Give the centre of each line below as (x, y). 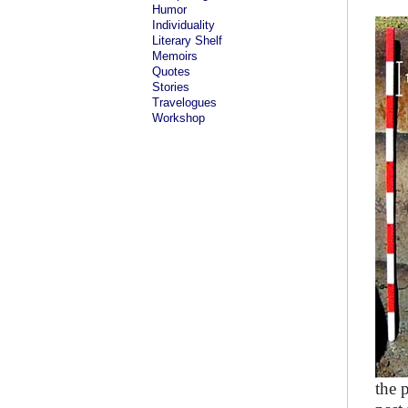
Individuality (184, 25)
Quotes (171, 71)
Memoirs (175, 56)
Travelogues (184, 102)
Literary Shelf (187, 41)
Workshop (178, 118)
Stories (171, 87)
